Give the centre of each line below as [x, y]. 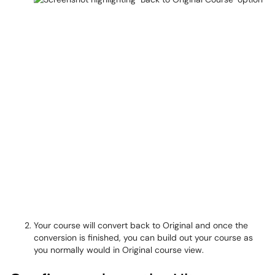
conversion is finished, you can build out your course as [143, 238]
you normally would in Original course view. [119, 250]
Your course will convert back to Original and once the [141, 225]
